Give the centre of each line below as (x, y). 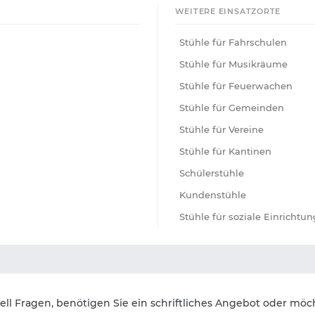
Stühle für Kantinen (225, 152)
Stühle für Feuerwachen (236, 86)
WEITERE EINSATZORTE (228, 12)
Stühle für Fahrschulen (233, 43)
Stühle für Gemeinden (231, 108)
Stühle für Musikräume (233, 64)
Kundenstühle (212, 195)
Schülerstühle (211, 173)
